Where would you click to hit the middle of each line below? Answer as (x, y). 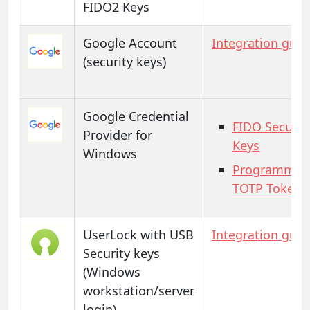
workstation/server (139, 290)
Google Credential (136, 116)
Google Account (130, 43)
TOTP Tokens (270, 188)
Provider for (118, 135)
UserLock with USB (138, 234)
